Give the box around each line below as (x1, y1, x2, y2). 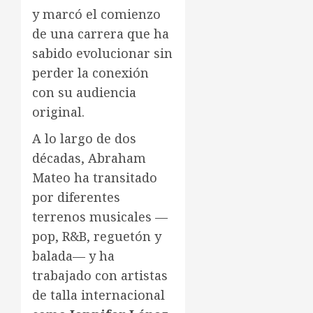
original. (32, 103, 88, 121)
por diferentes (32, 189, 120, 206)
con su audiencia (32, 84, 136, 101)
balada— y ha (32, 247, 115, 265)
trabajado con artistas (32, 267, 168, 284)
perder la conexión (32, 64, 149, 82)
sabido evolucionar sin (32, 45, 173, 62)
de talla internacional (32, 286, 165, 304)
